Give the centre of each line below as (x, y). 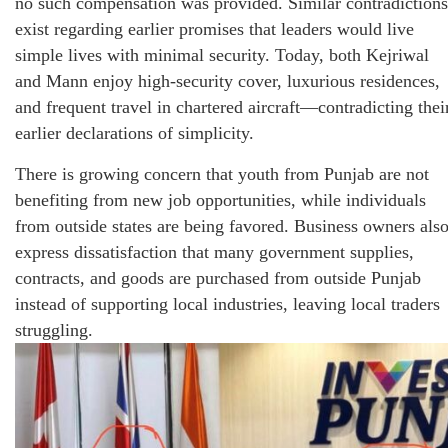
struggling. (54, 329)
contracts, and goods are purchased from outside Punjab (218, 277)
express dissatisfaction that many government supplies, (214, 251)
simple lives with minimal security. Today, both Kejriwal (222, 54)
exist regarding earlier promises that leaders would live (214, 28)
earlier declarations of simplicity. (134, 132)
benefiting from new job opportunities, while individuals (220, 199)
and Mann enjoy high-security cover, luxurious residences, (227, 80)
